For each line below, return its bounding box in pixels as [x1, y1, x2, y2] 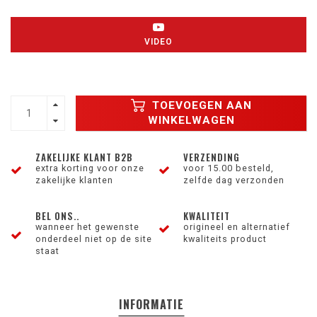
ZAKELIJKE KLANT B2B [35, 150, 133, 165]
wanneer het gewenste [35, 221, 139, 233]
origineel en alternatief [183, 221, 290, 233]
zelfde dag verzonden [183, 175, 284, 186]
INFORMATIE [119, 296, 184, 313]
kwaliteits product [183, 234, 267, 245]
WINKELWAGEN [147, 114, 235, 127]
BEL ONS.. [35, 209, 79, 224]
